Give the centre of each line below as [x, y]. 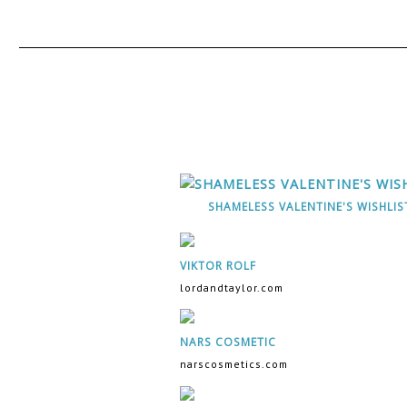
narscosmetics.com [234, 364]
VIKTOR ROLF [218, 265]
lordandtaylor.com [232, 287]
